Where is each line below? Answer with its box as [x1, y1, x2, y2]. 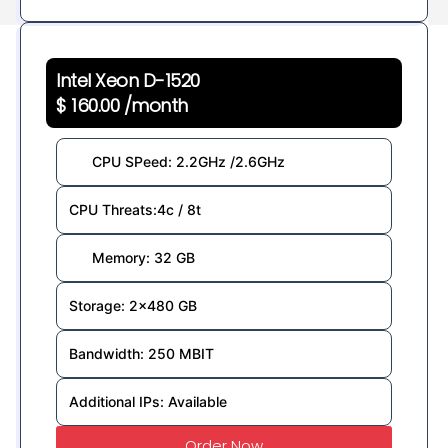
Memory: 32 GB [91, 248, 195, 266]
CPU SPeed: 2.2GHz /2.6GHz [91, 152, 285, 170]
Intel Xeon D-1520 [56, 67, 200, 93]
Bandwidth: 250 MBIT [69, 344, 214, 362]
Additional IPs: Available [69, 392, 227, 410]
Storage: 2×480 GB [69, 296, 197, 314]
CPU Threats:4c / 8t [69, 200, 201, 218]
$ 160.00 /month [56, 92, 188, 118]
